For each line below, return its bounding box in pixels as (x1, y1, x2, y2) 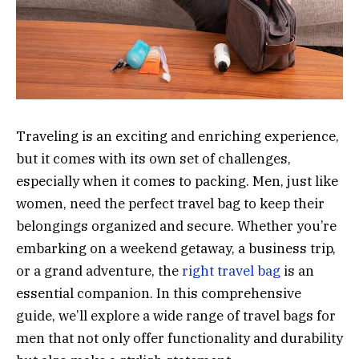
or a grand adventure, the (16, 261, 182, 280)
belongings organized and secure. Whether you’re (16, 216, 337, 235)
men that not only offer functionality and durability (16, 329, 343, 347)
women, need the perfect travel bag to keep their (16, 194, 325, 212)
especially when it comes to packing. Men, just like (16, 171, 338, 190)
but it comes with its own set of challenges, (16, 149, 291, 167)
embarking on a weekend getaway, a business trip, (16, 239, 336, 257)
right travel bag (182, 261, 280, 280)
